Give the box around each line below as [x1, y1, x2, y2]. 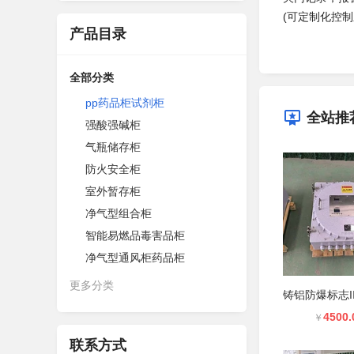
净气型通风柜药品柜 [85, 251, 185, 264]
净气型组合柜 [85, 207, 152, 220]
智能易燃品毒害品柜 [85, 229, 185, 242]
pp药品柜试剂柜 [85, 96, 164, 109]
